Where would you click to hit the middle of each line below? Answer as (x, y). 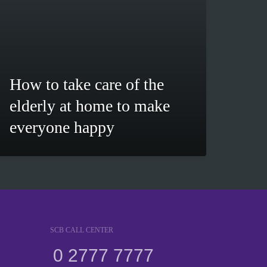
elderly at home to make (90, 106)
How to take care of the (87, 84)
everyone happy (62, 127)
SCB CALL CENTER (81, 230)
